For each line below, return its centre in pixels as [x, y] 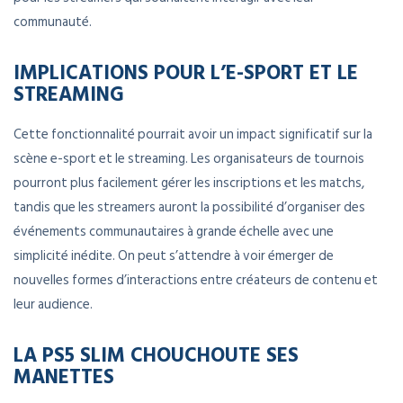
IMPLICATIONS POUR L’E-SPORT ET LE [186, 72]
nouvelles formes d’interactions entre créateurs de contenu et [196, 281]
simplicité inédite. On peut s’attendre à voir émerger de [174, 256]
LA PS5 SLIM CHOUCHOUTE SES [156, 354]
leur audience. [53, 305]
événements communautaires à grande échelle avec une [174, 232]
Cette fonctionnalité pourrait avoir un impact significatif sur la [193, 135]
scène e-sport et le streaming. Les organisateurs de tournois [189, 159]
